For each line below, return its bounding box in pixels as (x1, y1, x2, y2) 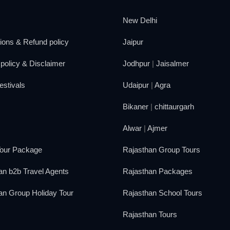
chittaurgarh (155, 102, 194, 111)
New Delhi (123, 15, 157, 25)
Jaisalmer (156, 59, 189, 68)
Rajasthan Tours (123, 209, 177, 219)
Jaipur (123, 37, 143, 46)
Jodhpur (123, 59, 150, 68)
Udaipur (123, 80, 149, 89)
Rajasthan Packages (123, 166, 193, 176)
